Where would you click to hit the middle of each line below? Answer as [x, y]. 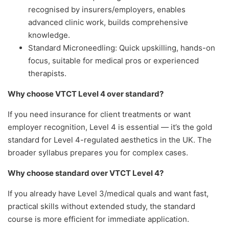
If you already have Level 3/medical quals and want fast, [108, 194]
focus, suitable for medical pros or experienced [113, 61]
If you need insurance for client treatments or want [99, 114]
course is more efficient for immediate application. [98, 219]
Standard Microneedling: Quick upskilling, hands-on [122, 48]
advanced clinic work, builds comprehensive [108, 22]
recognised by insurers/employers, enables [107, 10]
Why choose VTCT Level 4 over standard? [86, 94]
